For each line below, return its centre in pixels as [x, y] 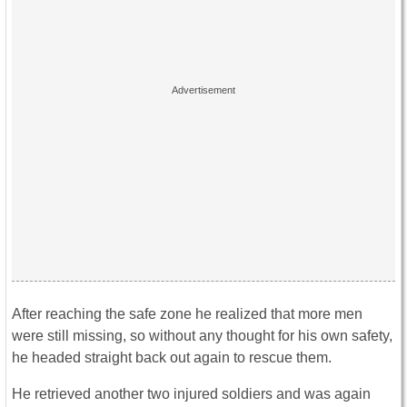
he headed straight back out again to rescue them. [172, 358]
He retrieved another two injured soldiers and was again [191, 394]
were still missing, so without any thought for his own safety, [202, 336]
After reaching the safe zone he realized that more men [187, 314]
